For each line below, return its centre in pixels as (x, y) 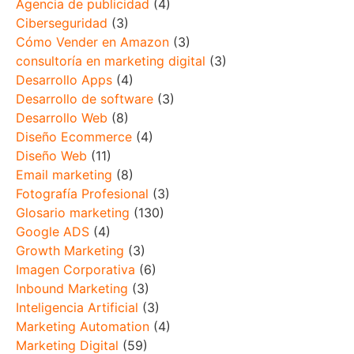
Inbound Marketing (72, 289)
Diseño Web (51, 156)
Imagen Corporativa (75, 270)
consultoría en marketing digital (111, 61)
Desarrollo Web (62, 118)
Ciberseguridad (62, 23)
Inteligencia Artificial (77, 308)
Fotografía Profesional (82, 194)
